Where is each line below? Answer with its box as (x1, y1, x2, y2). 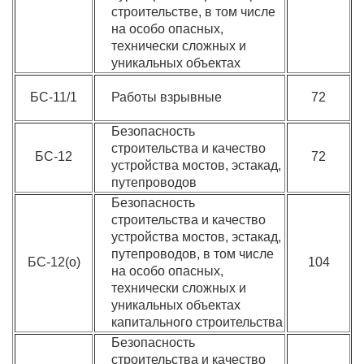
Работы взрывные (111, 90, 223, 104)
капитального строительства (111, 315, 284, 329)
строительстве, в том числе (111, 5, 276, 19)
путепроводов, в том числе (111, 247, 275, 261)
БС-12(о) (27, 255, 80, 269)
